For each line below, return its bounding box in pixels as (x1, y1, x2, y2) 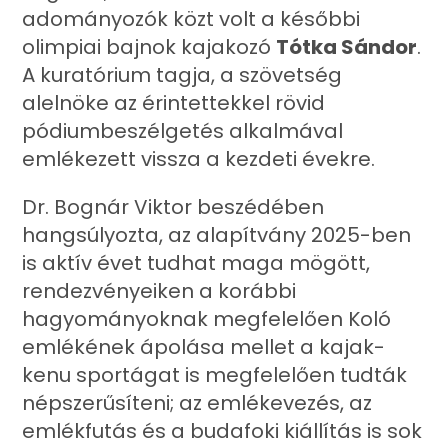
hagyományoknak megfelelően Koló (22, 305, 392, 333)
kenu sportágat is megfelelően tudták (22, 361, 408, 389)
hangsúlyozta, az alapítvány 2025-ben (22, 221, 412, 249)
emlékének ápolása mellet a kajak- (22, 333, 386, 361)
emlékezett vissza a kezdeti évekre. (22, 145, 376, 173)
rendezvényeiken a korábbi (22, 277, 297, 305)
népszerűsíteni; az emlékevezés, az (22, 389, 373, 417)
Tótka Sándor (276, 33, 418, 61)
